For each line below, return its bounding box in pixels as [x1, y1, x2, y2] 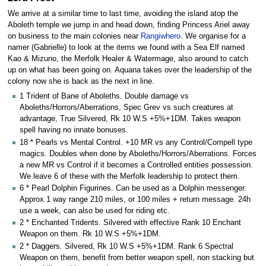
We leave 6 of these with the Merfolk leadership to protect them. [20, 172, 240, 180]
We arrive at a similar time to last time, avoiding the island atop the [7, 9, 238, 18]
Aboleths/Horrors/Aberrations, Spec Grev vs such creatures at [20, 103, 233, 112]
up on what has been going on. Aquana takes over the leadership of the [7, 66, 252, 75]
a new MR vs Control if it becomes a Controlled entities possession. [20, 160, 253, 169]
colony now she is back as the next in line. [7, 77, 154, 86]
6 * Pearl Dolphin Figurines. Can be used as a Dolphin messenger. [20, 184, 246, 193]
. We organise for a [180, 32, 246, 41]
